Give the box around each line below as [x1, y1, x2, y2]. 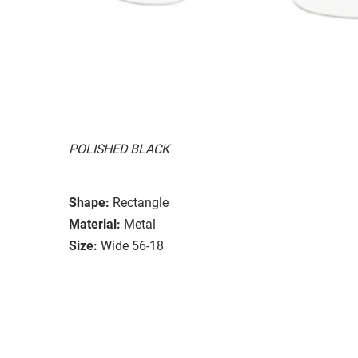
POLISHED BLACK [69, 141, 169, 157]
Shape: [69, 194, 109, 210]
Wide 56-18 [101, 237, 164, 253]
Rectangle [113, 194, 169, 210]
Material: [69, 216, 121, 232]
